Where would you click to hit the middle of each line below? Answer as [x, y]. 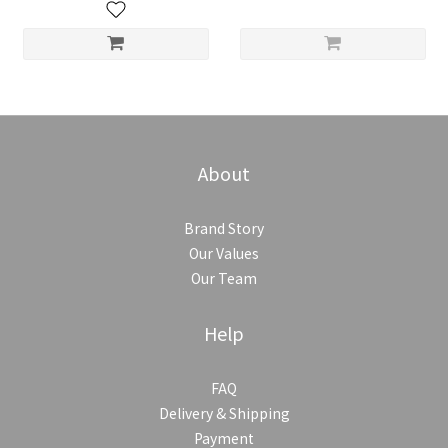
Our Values [224, 253]
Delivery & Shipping [224, 413]
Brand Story [224, 228]
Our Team [224, 278]
